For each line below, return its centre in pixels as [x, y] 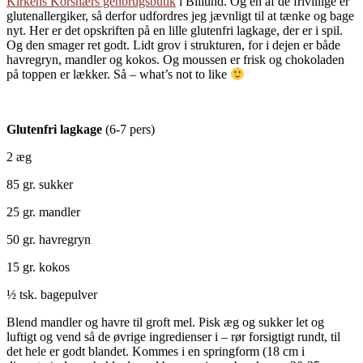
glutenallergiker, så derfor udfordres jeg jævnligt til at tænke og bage [180, 15]
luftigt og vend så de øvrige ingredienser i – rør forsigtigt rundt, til [173, 337]
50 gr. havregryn [49, 240]
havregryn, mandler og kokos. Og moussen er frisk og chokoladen [175, 59]
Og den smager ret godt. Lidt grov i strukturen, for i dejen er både [173, 45]
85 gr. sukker [40, 185]
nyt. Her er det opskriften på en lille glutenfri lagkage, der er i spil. [175, 30]
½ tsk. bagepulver [52, 295]
